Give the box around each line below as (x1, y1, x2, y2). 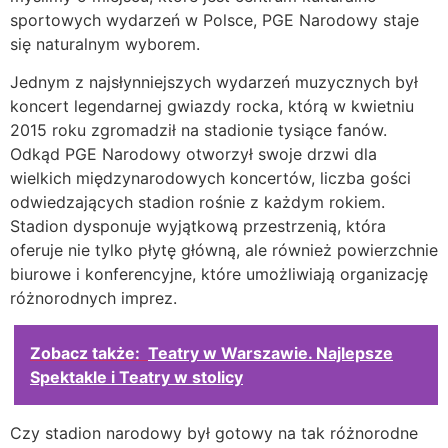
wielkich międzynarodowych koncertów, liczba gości (10, 168, 411, 189)
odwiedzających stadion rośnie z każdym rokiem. (10, 192, 385, 213)
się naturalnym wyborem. (10, 33, 200, 54)
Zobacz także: (30, 342, 140, 363)
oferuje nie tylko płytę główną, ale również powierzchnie (10, 240, 438, 261)
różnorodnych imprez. (10, 288, 177, 309)
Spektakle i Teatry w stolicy (30, 366, 243, 387)
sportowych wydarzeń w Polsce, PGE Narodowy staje (10, 9, 419, 30)
